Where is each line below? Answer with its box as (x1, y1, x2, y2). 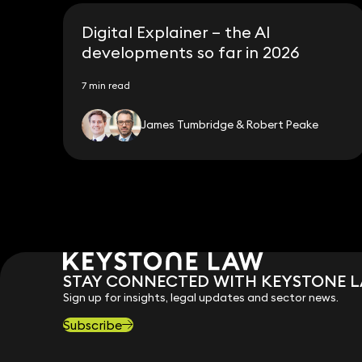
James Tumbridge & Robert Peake (141, 117, 319, 133)
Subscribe (62, 316, 122, 333)
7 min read (82, 79, 131, 92)
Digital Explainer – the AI (82, 21, 271, 42)
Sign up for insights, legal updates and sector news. (62, 289, 339, 305)
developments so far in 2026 (82, 41, 301, 62)
